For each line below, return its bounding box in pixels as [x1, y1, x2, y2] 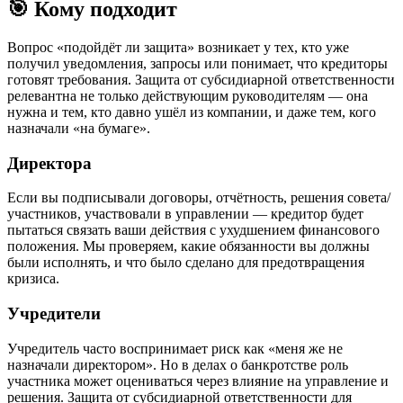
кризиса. [7, 271, 59, 287]
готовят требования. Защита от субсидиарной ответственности [7, 71, 395, 87]
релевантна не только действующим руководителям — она [7, 87, 368, 103]
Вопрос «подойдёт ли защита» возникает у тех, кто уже [7, 39, 349, 55]
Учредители [7, 304, 101, 324]
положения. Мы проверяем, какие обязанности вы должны [7, 238, 370, 255]
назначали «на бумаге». [7, 120, 150, 136]
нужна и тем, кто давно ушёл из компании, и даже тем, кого [7, 103, 376, 120]
